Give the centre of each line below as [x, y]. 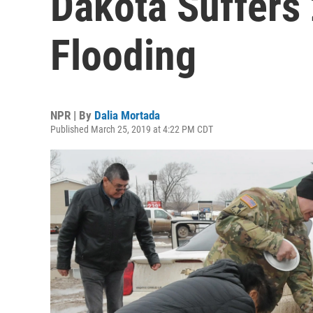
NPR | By [72, 115]
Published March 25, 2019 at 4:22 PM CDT [132, 129]
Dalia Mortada [127, 115]
